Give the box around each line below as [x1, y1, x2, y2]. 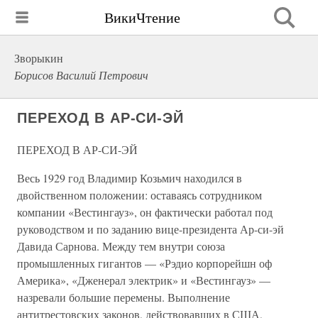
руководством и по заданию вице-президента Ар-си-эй [17, 221, 284, 236]
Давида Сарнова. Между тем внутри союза [17, 238, 225, 253]
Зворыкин [14, 50, 63, 65]
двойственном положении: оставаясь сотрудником [17, 187, 262, 202]
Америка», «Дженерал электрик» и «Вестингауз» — [17, 273, 270, 287]
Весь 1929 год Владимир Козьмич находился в [17, 170, 242, 185]
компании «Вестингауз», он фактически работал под [17, 204, 273, 219]
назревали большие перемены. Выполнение [17, 290, 230, 305]
